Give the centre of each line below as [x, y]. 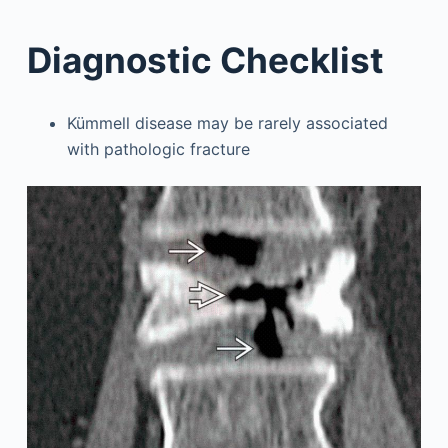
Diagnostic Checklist [205, 59]
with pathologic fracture [158, 148]
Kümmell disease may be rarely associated [227, 122]
